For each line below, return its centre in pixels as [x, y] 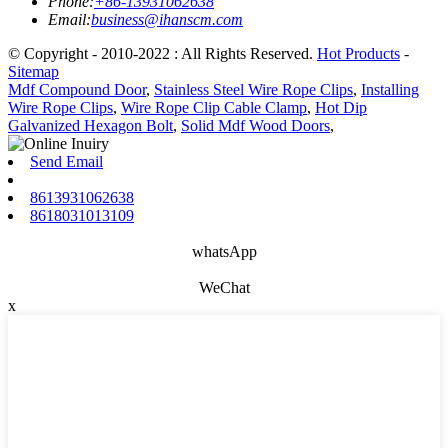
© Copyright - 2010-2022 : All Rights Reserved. [162, 54]
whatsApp [224, 252]
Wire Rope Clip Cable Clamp [214, 108]
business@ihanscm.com [167, 20]
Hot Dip [341, 108]
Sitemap [33, 72]
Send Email [66, 162]
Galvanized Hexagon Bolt [90, 126]
